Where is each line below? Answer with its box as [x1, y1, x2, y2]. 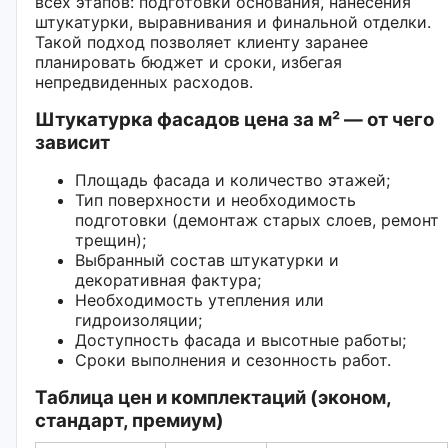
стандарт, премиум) [35, 408, 224, 432]
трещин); [75, 229, 146, 250]
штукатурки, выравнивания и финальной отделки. [35, 11, 431, 32]
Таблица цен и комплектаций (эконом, [35, 385, 391, 409]
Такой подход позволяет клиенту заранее [35, 31, 368, 52]
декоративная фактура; [75, 269, 261, 290]
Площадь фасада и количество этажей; [75, 169, 390, 190]
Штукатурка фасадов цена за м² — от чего [35, 107, 434, 131]
